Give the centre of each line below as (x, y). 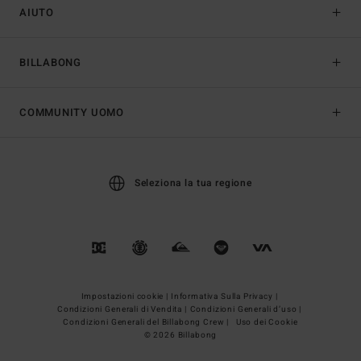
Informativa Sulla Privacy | (225, 297)
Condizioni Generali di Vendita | (123, 310)
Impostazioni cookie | (125, 297)
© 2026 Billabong (180, 336)
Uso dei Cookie (267, 323)
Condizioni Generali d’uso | (247, 310)
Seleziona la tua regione (193, 183)
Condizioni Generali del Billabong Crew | (147, 323)
